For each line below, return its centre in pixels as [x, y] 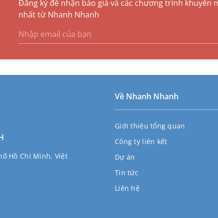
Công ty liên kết [141, 142]
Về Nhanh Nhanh [147, 97]
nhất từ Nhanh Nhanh [59, 15]
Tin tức [127, 173]
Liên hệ [127, 188]
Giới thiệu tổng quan [150, 126]
